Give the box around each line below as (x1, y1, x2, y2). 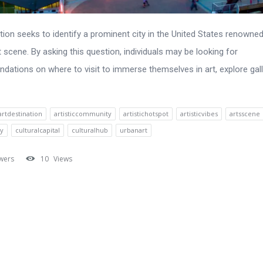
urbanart (120, 126, 147, 135)
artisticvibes (180, 109, 218, 119)
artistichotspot (123, 109, 168, 119)
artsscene (230, 109, 260, 119)
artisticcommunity (54, 109, 112, 119)
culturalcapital (15, 126, 60, 135)
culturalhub (72, 126, 108, 135)
